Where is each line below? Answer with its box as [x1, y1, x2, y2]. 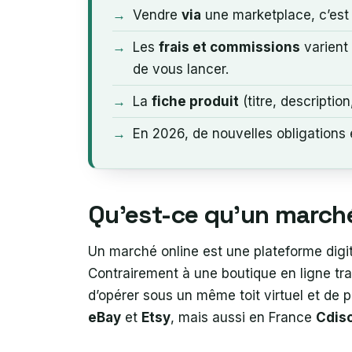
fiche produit [152, 93, 239, 109]
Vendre [133, 6, 181, 23]
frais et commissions [159, 38, 300, 55]
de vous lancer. [133, 60, 229, 77]
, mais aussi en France [170, 309, 316, 325]
